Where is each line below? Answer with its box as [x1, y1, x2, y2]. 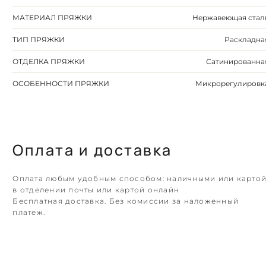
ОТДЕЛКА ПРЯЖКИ [12, 57, 85, 66]
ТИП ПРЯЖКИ [12, 35, 65, 45]
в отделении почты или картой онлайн [12, 185, 180, 195]
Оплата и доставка [12, 140, 172, 161]
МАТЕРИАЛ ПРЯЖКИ [12, 13, 93, 23]
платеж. [12, 208, 46, 217]
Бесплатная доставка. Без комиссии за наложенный [12, 197, 239, 206]
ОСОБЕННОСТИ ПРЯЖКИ [12, 79, 110, 88]
